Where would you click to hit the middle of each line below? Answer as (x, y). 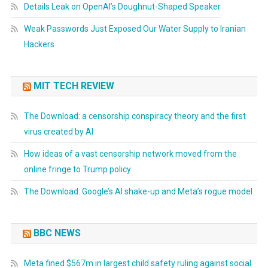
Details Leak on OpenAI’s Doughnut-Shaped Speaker (122, 7)
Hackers (39, 44)
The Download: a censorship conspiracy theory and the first (135, 116)
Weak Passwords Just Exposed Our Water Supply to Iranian (135, 29)
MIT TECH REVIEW (74, 86)
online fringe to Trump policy (77, 169)
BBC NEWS (57, 233)
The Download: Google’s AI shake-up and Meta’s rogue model (138, 191)
